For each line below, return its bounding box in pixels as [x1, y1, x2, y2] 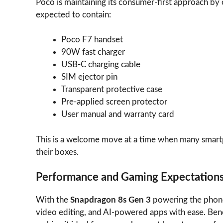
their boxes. [36, 147, 79, 156]
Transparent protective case [61, 85, 162, 94]
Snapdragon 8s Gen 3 [70, 196, 151, 205]
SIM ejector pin [61, 73, 117, 82]
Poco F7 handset [61, 35, 123, 44]
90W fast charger [61, 48, 125, 57]
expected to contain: [36, 10, 111, 19]
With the [36, 196, 70, 205]
